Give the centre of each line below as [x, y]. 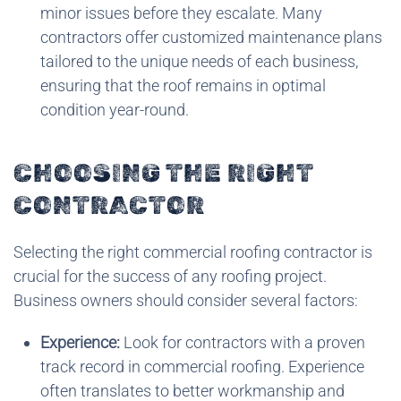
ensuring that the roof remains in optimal [183, 85]
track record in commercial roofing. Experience [202, 366]
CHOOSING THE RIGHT [163, 173]
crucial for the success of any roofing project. [170, 276]
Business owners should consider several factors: [186, 300]
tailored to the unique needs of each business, [199, 61]
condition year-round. [115, 109]
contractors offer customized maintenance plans [211, 37]
